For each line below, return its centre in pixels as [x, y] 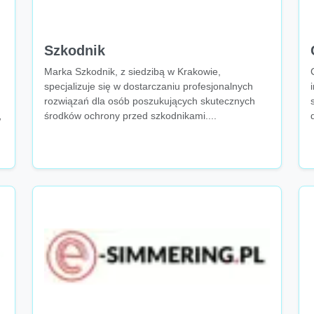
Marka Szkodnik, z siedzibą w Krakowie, [132, 71]
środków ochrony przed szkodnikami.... [130, 116]
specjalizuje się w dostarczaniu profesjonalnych [149, 86]
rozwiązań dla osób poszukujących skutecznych [150, 101]
